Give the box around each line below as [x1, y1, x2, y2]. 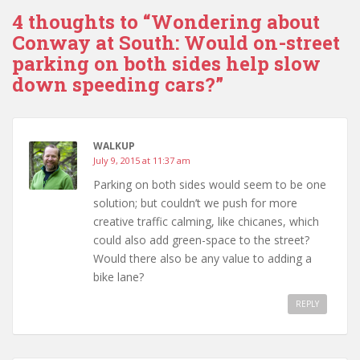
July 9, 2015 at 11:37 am [93, 153, 190, 166]
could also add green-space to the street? [93, 231, 309, 247]
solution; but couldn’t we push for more [93, 194, 297, 211]
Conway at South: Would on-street [12, 29, 340, 55]
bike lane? [93, 268, 144, 284]
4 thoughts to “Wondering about [12, 8, 320, 35]
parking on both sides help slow [12, 50, 321, 76]
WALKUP [93, 138, 135, 153]
